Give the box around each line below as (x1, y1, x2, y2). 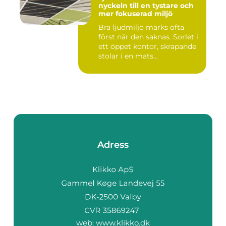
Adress (97, 139, 129, 151)
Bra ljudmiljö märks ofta (98, 23, 184, 32)
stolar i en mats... (98, 51, 158, 61)
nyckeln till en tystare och (98, 1, 194, 11)
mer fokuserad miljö (98, 9, 173, 19)
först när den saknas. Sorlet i (98, 32, 198, 42)
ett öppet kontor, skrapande (98, 42, 196, 51)
